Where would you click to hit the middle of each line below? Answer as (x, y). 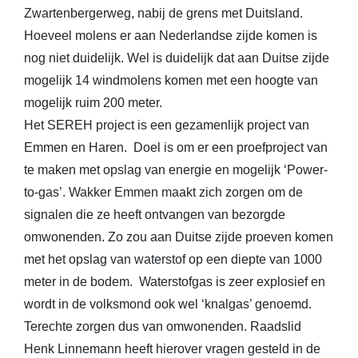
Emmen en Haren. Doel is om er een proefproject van (176, 147)
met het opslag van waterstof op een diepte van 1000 (173, 259)
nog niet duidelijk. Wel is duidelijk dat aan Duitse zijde (177, 58)
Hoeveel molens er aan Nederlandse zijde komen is (171, 36)
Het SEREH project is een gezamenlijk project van (167, 125)
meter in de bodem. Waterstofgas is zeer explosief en (175, 282)
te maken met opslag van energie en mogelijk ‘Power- (176, 170)
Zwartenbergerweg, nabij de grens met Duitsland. (163, 13)
